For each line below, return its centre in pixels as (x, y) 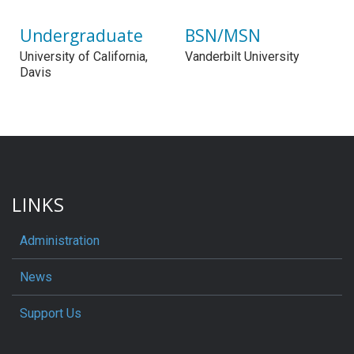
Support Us (51, 313)
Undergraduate (81, 35)
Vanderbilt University (242, 56)
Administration (60, 240)
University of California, (84, 56)
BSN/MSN (223, 35)
